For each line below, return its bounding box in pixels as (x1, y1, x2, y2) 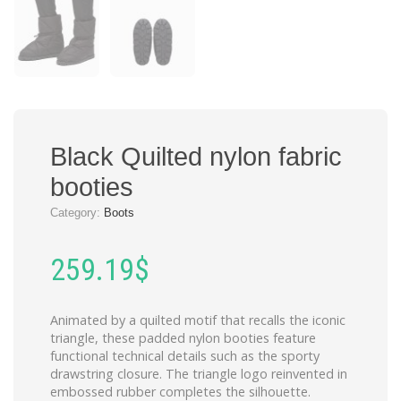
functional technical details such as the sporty (50, 347, 320, 365)
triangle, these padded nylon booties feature (50, 329, 316, 347)
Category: (50, 206, 104, 220)
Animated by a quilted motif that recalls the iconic (50, 311, 346, 329)
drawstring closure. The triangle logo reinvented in (50, 365, 347, 383)
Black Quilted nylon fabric (50, 142, 342, 172)
